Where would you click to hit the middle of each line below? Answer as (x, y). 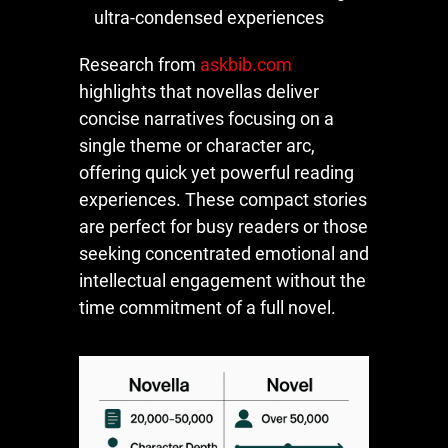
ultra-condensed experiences (209, 18)
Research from (139, 65)
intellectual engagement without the (222, 281)
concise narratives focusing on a (206, 119)
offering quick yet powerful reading (216, 173)
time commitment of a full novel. (207, 308)
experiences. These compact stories (223, 200)
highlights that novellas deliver (199, 92)
